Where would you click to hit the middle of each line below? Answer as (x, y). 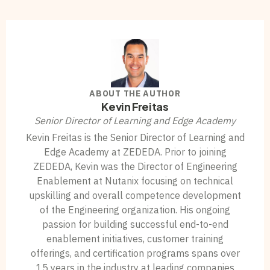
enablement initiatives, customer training (135, 239)
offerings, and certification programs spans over (135, 253)
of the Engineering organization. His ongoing (135, 210)
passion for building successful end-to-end (135, 224)
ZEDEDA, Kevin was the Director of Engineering (135, 166)
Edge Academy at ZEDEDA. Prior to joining (135, 152)
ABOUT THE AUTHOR (135, 93)
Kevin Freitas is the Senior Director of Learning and (135, 137)
